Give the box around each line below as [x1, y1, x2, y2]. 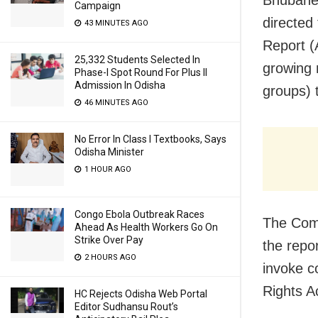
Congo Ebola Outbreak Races [75, 209, 204, 220]
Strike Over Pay [75, 234, 143, 246]
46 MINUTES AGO [82, 98, 148, 107]
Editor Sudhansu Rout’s [75, 301, 178, 312]
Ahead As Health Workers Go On [75, 221, 218, 233]
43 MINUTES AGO [82, 18, 148, 28]
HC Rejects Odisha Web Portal [75, 288, 207, 300]
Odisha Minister [75, 146, 144, 158]
